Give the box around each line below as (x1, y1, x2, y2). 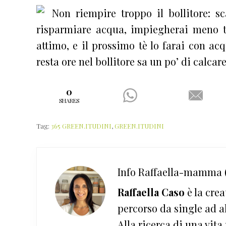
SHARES (59, 96, 80, 104)
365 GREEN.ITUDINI (51, 121, 111, 130)
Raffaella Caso (118, 185, 185, 199)
